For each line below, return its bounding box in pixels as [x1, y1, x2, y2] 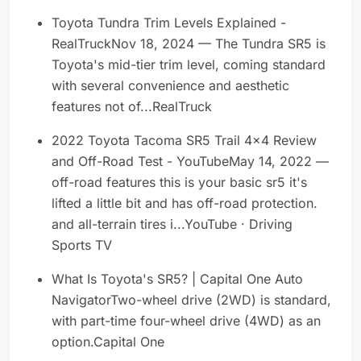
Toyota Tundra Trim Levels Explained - [52, 15, 286, 31]
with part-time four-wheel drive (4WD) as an [52, 313, 321, 330]
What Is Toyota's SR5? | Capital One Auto [52, 271, 303, 288]
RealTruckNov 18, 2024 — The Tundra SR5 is [52, 35, 326, 52]
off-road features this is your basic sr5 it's [52, 174, 307, 191]
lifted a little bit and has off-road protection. [52, 195, 317, 212]
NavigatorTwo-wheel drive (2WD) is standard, [52, 292, 331, 309]
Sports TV [52, 237, 112, 254]
